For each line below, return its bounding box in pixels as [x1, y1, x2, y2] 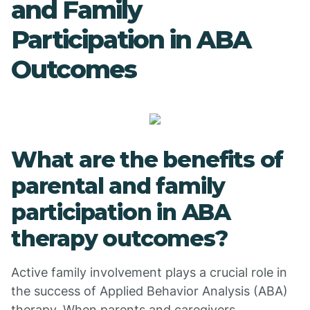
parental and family [11, 172, 226, 199]
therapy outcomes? [11, 225, 228, 252]
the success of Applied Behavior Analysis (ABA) [11, 284, 288, 298]
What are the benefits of [11, 146, 284, 173]
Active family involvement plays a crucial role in [11, 265, 287, 280]
